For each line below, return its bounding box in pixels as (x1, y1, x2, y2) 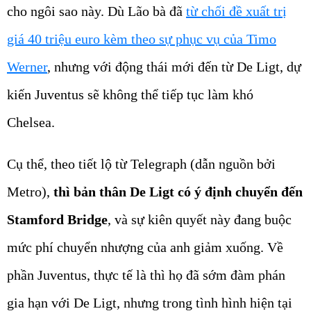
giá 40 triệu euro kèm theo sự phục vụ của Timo (7, 31, 276, 47)
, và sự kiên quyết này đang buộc (108, 212, 292, 228)
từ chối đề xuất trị (186, 3, 287, 19)
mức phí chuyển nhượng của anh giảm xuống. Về (7, 239, 283, 255)
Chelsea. (7, 115, 58, 131)
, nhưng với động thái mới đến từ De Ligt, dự (47, 59, 301, 75)
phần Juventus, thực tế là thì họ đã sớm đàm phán (7, 267, 285, 283)
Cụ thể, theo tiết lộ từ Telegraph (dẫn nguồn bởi (7, 156, 276, 172)
